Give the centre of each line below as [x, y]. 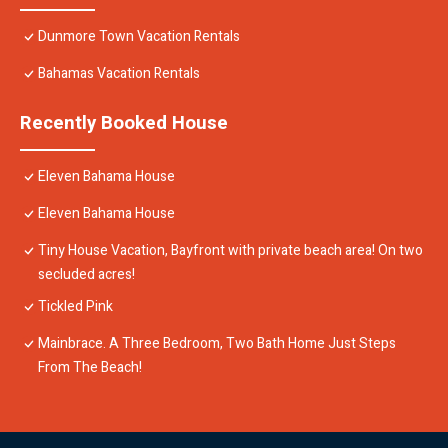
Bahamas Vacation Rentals [119, 74]
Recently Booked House [124, 123]
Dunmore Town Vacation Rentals [139, 37]
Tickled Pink [75, 307]
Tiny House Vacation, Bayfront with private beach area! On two [230, 251]
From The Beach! [90, 368]
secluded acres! [86, 275]
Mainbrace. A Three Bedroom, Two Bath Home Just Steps [217, 344]
